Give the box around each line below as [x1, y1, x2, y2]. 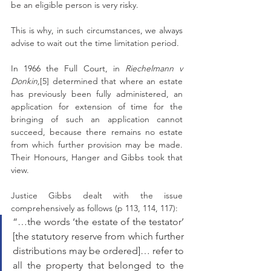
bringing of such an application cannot [11, 114, 183, 125]
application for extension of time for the [11, 101, 183, 112]
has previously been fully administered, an [11, 88, 183, 99]
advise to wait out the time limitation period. [11, 38, 181, 48]
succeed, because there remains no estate [11, 126, 183, 137]
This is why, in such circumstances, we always [11, 25, 183, 36]
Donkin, [11, 76, 40, 87]
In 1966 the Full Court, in [11, 63, 125, 74]
